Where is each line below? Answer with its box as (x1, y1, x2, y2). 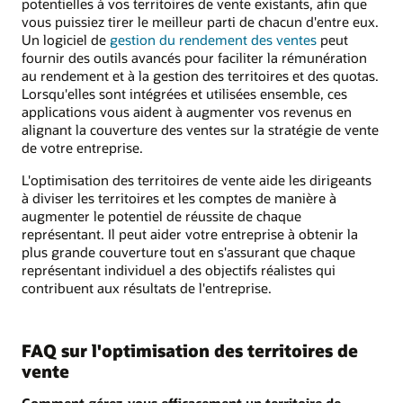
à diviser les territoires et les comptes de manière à (22, 188, 336, 207)
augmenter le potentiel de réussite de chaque (22, 206, 301, 225)
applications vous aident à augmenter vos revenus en (22, 102, 352, 121)
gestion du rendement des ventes (110, 30, 317, 49)
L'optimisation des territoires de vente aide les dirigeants (22, 170, 372, 189)
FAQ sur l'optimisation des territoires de (22, 338, 358, 362)
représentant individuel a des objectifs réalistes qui (22, 260, 336, 279)
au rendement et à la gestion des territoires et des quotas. (22, 66, 379, 85)
